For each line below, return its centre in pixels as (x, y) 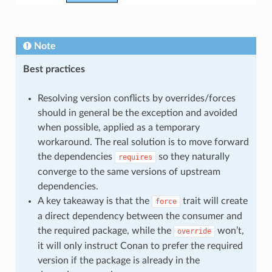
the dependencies (76, 156)
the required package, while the (105, 230)
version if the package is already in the (118, 260)
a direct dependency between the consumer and (140, 216)
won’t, (229, 230)
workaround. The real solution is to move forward (143, 142)
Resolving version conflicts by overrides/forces (136, 98)
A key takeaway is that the (94, 201)
